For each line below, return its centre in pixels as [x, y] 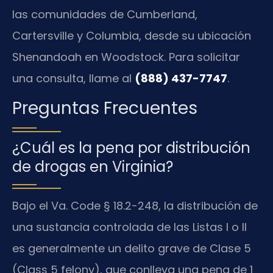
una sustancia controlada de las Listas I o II [129, 227]
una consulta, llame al [73, 78]
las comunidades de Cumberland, [105, 14]
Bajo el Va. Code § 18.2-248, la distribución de [135, 206]
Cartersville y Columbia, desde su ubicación [132, 35]
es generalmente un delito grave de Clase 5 [132, 249]
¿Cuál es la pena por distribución [131, 148]
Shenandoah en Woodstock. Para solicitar [126, 57]
